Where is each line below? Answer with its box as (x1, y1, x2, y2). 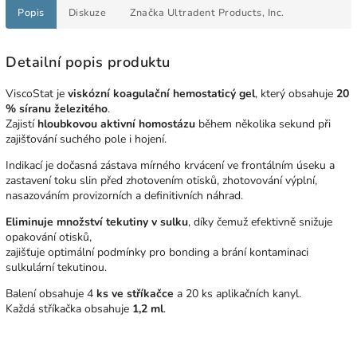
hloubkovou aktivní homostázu (37, 116, 195, 131)
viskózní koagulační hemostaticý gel (68, 85, 255, 101)
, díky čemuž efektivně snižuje (188, 214, 332, 229)
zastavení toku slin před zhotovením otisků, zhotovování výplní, (6, 172, 317, 188)
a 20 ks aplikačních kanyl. (177, 285, 301, 301)
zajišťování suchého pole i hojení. (6, 131, 167, 147)
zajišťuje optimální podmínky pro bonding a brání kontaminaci (6, 244, 308, 260)
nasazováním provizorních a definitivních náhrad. (6, 187, 243, 203)
